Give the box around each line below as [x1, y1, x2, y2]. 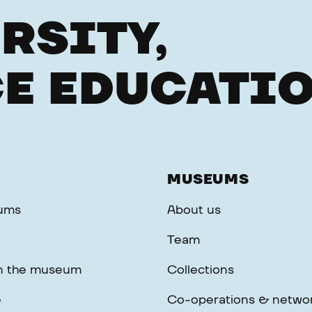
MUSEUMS [167, 172, 249, 187]
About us [167, 203, 221, 217]
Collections [167, 263, 234, 276]
